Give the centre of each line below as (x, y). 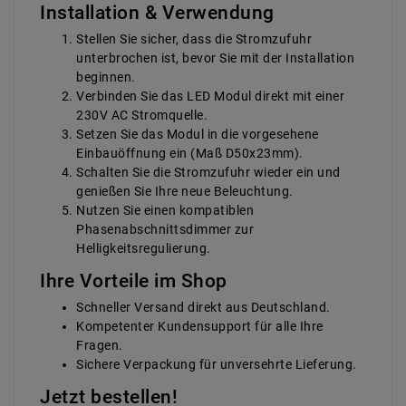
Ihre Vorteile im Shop (134, 281)
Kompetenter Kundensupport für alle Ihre (200, 327)
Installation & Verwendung (157, 13)
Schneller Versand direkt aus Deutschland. (203, 308)
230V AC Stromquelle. (142, 116)
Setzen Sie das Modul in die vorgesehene (198, 135)
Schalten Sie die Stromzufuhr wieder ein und (208, 173)
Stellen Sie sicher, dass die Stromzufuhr (194, 39)
